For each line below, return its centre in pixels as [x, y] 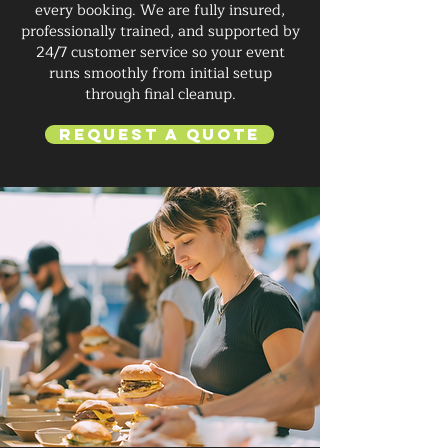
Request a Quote [159, 134]
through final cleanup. [160, 94]
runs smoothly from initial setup [160, 73]
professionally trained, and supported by [160, 31]
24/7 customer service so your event [160, 52]
